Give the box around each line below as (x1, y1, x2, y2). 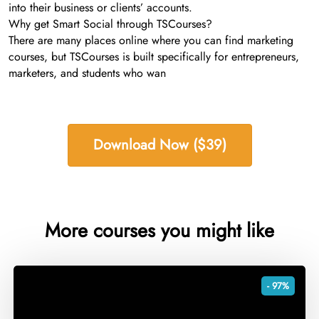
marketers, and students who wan (9, 64, 166, 81)
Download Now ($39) (93, 134, 226, 155)
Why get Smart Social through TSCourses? (9, 15, 212, 32)
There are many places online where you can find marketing (9, 31, 293, 48)
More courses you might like (45, 216, 274, 244)
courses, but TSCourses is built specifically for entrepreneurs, (9, 48, 299, 65)
